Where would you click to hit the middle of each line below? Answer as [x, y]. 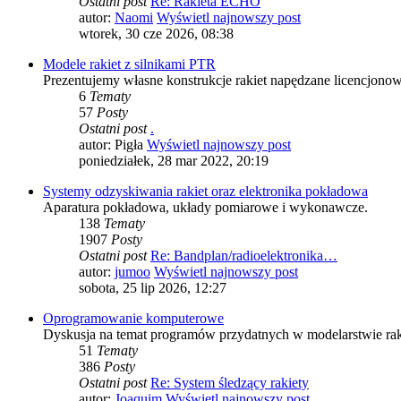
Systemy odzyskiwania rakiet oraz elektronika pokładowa [205, 192]
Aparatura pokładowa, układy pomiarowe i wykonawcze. [205, 208]
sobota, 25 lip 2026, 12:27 [153, 288]
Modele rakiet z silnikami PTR [129, 64]
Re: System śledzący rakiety [230, 383]
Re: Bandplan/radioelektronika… [244, 256]
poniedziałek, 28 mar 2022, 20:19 [174, 161]
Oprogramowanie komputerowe [133, 319]
